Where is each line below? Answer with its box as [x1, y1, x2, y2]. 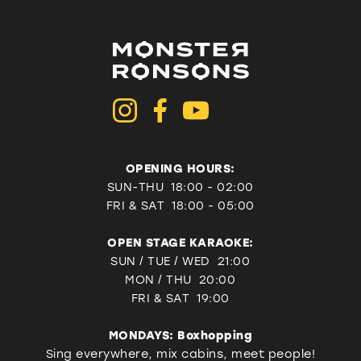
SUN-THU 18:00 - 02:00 [106, 180, 254, 194]
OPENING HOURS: [125, 161, 235, 176]
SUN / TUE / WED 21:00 [110, 254, 251, 268]
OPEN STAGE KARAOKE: [107, 235, 254, 250]
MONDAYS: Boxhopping [108, 328, 253, 342]
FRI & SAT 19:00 [131, 291, 230, 305]
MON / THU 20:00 [125, 272, 236, 287]
